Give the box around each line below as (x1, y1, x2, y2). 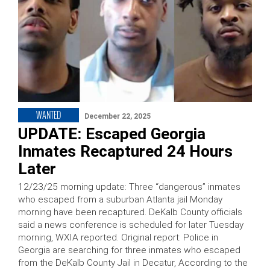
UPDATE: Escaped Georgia (18, 124, 206, 143)
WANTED (36, 108, 61, 121)
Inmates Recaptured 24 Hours (18, 142, 233, 160)
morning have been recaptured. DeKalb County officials (18, 206, 242, 218)
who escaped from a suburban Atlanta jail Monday (18, 193, 222, 205)
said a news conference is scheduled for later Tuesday (18, 219, 243, 230)
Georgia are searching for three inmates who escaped (18, 244, 240, 256)
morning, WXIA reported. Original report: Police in (18, 231, 218, 243)
